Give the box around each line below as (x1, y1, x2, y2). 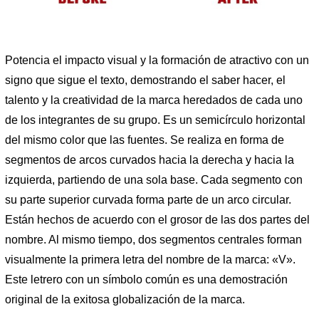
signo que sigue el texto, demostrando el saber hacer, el (5, 73, 286, 86)
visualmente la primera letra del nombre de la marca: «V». (5, 253, 296, 266)
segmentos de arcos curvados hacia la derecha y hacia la (5, 153, 294, 166)
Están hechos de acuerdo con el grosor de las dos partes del (5, 213, 310, 226)
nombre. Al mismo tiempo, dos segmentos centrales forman (5, 233, 302, 246)
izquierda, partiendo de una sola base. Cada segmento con (5, 173, 303, 186)
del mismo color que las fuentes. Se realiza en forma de (5, 133, 284, 146)
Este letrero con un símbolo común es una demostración (5, 273, 288, 286)
